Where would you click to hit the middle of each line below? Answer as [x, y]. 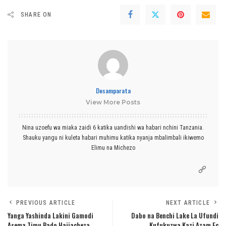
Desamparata [113, 90]
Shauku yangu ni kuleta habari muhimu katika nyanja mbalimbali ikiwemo [113, 137]
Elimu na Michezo [113, 148]
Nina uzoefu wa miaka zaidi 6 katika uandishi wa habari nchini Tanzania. [113, 127]
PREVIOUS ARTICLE [46, 203]
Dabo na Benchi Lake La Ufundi [175, 215]
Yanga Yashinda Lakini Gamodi [50, 215]
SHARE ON [36, 14]
